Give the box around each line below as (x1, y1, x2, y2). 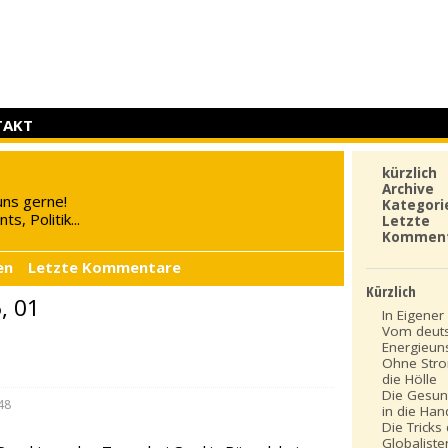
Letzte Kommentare (28, 257, 181, 278)
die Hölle (382, 370, 438, 389)
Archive (382, 180, 435, 199)
